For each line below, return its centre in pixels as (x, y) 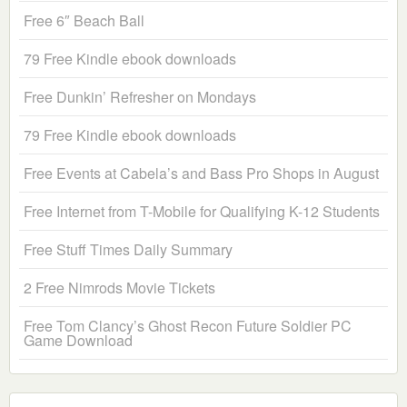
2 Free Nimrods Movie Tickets (119, 288)
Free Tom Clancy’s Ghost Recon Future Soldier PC (188, 326)
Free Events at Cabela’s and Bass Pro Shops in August (201, 174)
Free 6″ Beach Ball (84, 21)
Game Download (78, 341)
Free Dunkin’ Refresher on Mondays (140, 97)
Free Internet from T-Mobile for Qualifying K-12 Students (202, 212)
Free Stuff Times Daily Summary (128, 250)
